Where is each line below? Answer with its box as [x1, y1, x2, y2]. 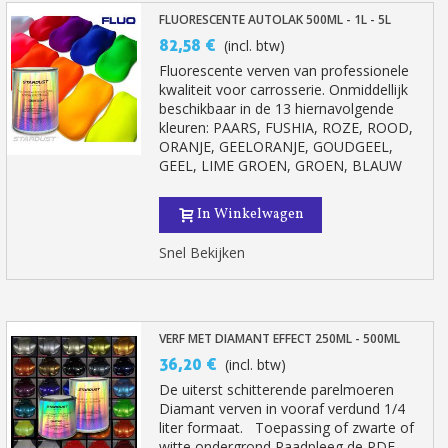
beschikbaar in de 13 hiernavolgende [159, 99, 395, 118]
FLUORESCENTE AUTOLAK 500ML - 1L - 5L [159, 11, 392, 28]
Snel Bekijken [159, 243, 246, 262]
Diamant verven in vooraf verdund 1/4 [159, 399, 406, 418]
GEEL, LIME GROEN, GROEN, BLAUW [159, 156, 403, 175]
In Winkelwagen [197, 205, 305, 224]
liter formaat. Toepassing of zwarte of [159, 418, 415, 437]
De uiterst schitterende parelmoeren [159, 380, 395, 399]
